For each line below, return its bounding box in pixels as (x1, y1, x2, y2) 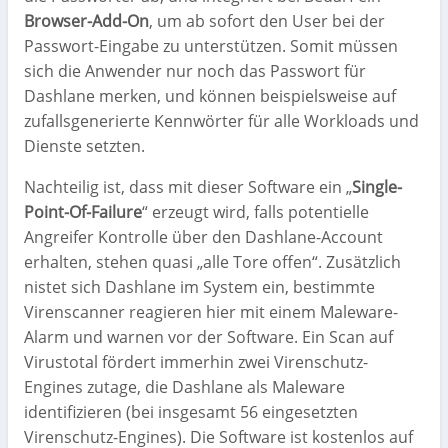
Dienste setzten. (24, 135, 145, 158)
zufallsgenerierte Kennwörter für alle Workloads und (24, 110, 419, 133)
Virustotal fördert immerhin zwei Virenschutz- (24, 351, 368, 374)
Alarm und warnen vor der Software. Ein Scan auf (24, 326, 393, 349)
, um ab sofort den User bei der (149, 10, 385, 33)
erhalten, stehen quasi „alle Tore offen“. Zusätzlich (24, 251, 401, 274)
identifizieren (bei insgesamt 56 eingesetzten (24, 401, 358, 424)
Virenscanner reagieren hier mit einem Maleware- (24, 301, 398, 324)
